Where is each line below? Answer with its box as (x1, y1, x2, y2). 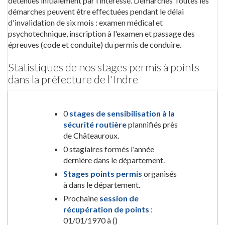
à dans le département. (63, 180, 140, 189)
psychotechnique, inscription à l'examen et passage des (8, 29, 195, 38)
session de (99, 193, 139, 203)
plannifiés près (127, 120, 178, 129)
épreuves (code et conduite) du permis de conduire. (8, 40, 181, 49)
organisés (142, 169, 177, 178)
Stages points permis (63, 169, 142, 178)
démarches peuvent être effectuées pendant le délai (8, 7, 184, 16)
